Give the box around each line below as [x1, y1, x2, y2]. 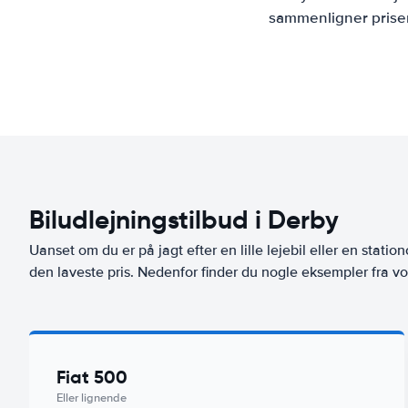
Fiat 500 [56, 365, 127, 389]
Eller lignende [56, 391, 127, 405]
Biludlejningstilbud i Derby [29, 204, 339, 236]
